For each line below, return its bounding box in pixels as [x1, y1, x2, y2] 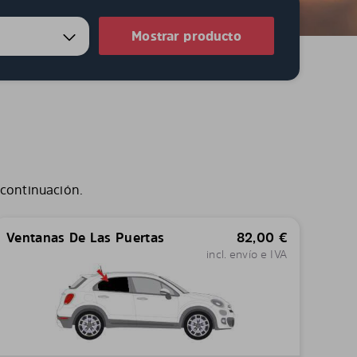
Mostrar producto [131, 27, 241, 45]
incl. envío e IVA [206, 246, 287, 261]
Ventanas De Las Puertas [6, 229, 165, 246]
